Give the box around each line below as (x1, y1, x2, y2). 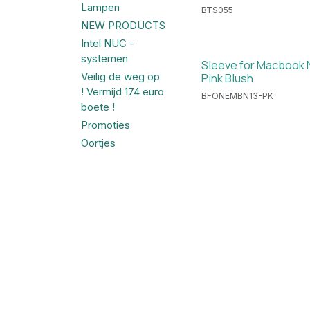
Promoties (81, 118, 130, 132)
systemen (81, 52, 128, 66)
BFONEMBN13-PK (201, 90, 273, 101)
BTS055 (201, 4, 233, 15)
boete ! (81, 100, 115, 114)
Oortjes (81, 136, 116, 150)
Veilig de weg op (81, 70, 160, 84)
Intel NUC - (81, 37, 134, 51)
